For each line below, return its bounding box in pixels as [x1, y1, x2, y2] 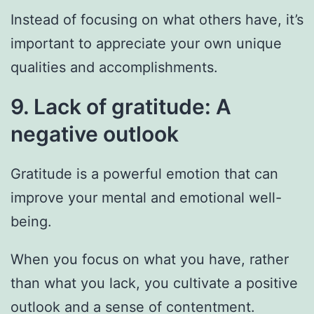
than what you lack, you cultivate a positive [11, 275, 298, 292]
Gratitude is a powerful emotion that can [11, 165, 278, 183]
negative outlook [11, 121, 179, 147]
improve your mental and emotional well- [11, 189, 282, 207]
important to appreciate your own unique [11, 35, 282, 53]
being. [11, 213, 52, 231]
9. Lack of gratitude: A [11, 94, 231, 120]
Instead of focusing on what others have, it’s [11, 11, 303, 29]
